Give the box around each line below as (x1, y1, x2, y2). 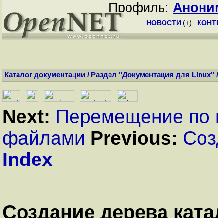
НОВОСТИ (146, 19, 181, 27)
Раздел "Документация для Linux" (91, 71, 214, 79)
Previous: (91, 127, 178, 148)
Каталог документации (4, 71, 85, 79)
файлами (2, 127, 85, 148)
